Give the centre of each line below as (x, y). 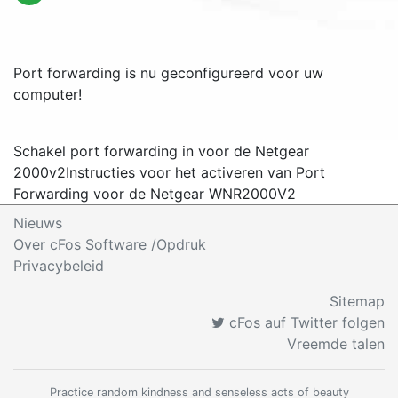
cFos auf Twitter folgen (305, 322)
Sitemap (357, 301)
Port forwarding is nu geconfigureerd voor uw (168, 73)
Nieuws (38, 223)
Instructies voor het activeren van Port (195, 172)
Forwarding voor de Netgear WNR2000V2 (155, 194)
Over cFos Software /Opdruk (110, 244)
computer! (48, 94)
